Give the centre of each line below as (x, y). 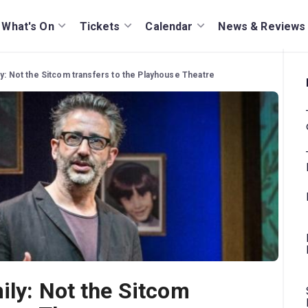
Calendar (169, 26)
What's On (28, 26)
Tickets (100, 26)
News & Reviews (262, 26)
